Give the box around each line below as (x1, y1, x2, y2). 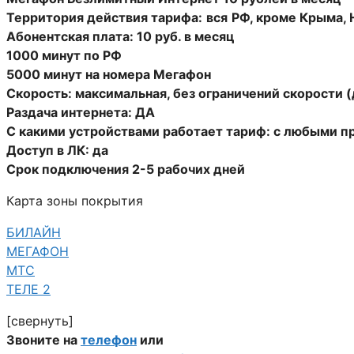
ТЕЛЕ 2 (6, 281, 51, 297)
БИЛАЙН (6, 224, 61, 240)
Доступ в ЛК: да (6, 141, 108, 158)
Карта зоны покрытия (6, 192, 143, 209)
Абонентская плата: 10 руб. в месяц (6, 28, 235, 44)
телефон (81, 331, 137, 348)
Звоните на (6, 331, 81, 348)
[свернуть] (6, 312, 73, 329)
